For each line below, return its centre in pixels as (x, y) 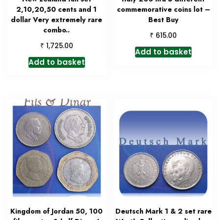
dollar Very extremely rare (57, 20)
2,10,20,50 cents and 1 (57, 10)
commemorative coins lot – (163, 10)
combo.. (57, 30)
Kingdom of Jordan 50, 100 (57, 211)
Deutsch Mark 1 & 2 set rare (163, 211)
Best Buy (163, 20)
